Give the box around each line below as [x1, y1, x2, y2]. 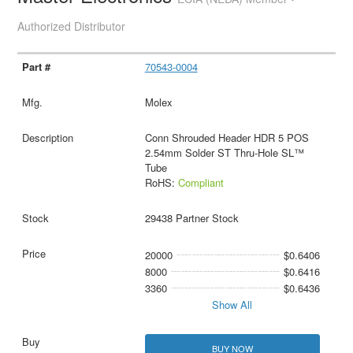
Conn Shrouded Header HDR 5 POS [144, 129, 309, 145]
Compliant [177, 174, 224, 190]
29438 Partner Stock [144, 210, 239, 225]
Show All [212, 296, 253, 312]
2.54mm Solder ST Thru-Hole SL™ [144, 144, 304, 160]
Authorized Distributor [17, 17, 126, 34]
